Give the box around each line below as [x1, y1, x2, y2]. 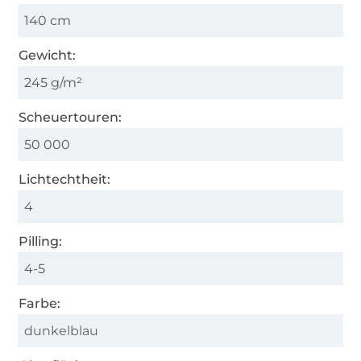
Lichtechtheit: [19, 171, 111, 187]
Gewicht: [19, 47, 77, 63]
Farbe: [19, 295, 61, 311]
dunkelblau [24, 322, 99, 338]
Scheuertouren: [19, 109, 122, 125]
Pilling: [19, 233, 63, 249]
